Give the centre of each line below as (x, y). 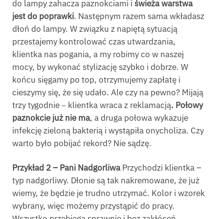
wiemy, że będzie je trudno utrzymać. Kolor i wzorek (109, 193)
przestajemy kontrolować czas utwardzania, (94, 41)
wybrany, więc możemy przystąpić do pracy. (93, 206)
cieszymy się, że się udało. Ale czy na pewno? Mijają (108, 92)
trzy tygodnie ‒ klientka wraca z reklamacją (92, 105)
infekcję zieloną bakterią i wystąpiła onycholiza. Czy (108, 130)
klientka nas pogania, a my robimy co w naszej (98, 54)
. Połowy (187, 105)
